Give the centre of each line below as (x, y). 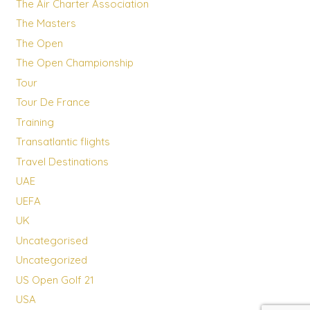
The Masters (46, 24)
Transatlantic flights (63, 142)
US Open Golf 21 (55, 280)
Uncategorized (51, 260)
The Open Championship (74, 63)
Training (35, 122)
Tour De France (53, 102)
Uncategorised (52, 240)
